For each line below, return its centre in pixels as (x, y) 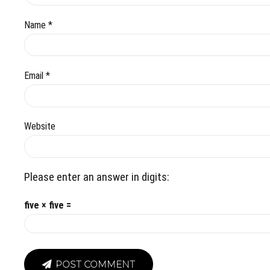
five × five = (48, 206)
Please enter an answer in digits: (97, 177)
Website (40, 127)
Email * (37, 76)
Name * (38, 25)
